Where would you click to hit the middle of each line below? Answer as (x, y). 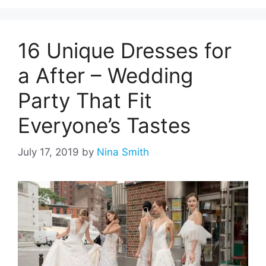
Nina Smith (123, 152)
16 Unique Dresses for (125, 51)
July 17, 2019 (48, 152)
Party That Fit (85, 101)
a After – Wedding (105, 76)
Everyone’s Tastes (104, 126)
